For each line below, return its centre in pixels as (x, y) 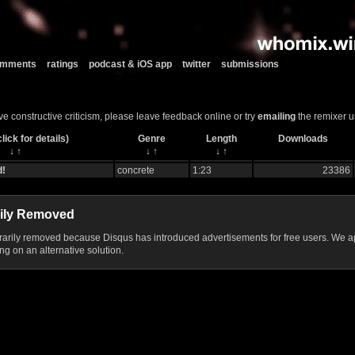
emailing (277, 117)
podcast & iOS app (130, 64)
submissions (250, 64)
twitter (197, 64)
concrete (136, 171)
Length (221, 139)
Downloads (303, 139)
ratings (63, 64)
